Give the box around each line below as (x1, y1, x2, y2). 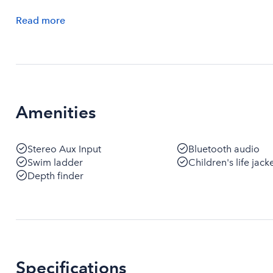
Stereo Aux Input (27, 143, 101, 155)
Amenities (16, 102, 96, 122)
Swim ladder (27, 157, 83, 168)
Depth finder (27, 170, 83, 182)
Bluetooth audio (188, 143, 260, 155)
